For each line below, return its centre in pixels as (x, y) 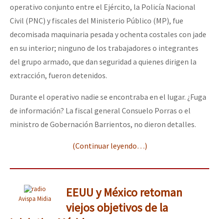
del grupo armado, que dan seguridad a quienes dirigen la (103, 61)
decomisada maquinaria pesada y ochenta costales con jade (108, 34)
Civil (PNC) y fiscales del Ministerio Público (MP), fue (97, 20)
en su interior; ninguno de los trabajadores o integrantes (104, 48)
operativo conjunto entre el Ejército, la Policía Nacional (103, 7)
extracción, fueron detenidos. (58, 75)
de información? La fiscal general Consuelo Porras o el (100, 110)
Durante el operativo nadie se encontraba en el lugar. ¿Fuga (108, 97)
